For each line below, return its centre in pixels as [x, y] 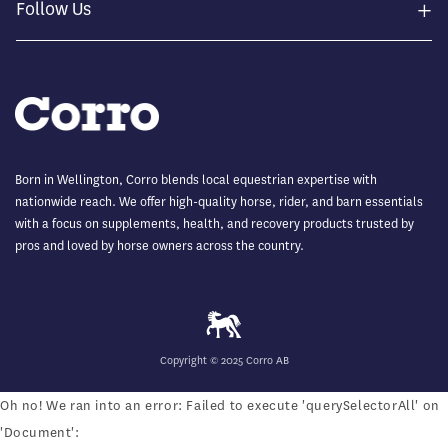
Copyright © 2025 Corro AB [224, 360]
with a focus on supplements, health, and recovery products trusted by [214, 223]
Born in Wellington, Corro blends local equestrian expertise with [196, 179]
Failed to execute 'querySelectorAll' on [313, 405]
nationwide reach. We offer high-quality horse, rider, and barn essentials [219, 201]
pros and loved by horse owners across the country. [159, 245]
